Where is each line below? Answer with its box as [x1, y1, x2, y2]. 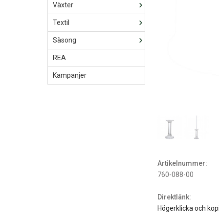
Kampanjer [53, 71, 87, 79]
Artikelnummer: [157, 159, 207, 167]
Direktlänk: [157, 193, 191, 201]
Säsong [53, 36, 76, 44]
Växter [53, 1, 73, 9]
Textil [53, 19, 69, 26]
